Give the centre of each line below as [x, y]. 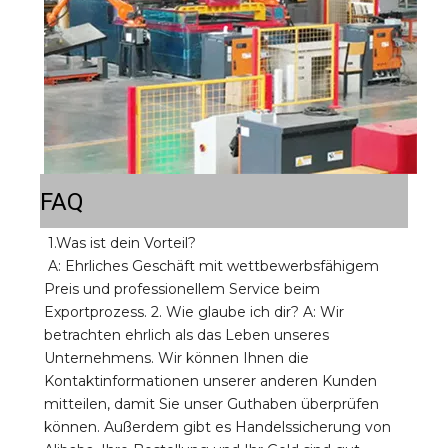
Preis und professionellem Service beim [182, 288]
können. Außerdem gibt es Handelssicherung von [217, 426]
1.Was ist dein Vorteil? [124, 242]
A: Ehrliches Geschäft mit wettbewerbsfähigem [213, 265]
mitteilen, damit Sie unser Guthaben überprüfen [211, 403]
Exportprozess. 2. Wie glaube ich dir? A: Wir [194, 311]
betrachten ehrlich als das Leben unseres [186, 334]
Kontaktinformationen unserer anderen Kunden [210, 380]
